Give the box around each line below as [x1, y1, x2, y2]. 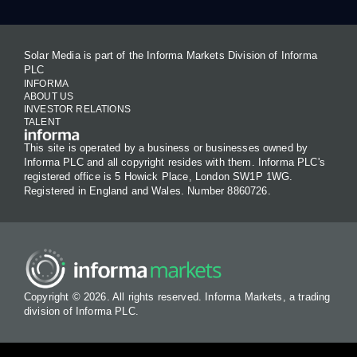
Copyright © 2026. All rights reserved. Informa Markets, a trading [24, 290, 331, 303]
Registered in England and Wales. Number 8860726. [24, 185, 271, 198]
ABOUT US [24, 90, 74, 102]
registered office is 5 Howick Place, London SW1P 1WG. [24, 171, 293, 183]
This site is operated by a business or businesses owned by [24, 142, 308, 155]
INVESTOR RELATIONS [24, 103, 131, 115]
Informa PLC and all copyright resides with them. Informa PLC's [24, 156, 325, 169]
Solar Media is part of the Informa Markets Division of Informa [24, 49, 317, 61]
